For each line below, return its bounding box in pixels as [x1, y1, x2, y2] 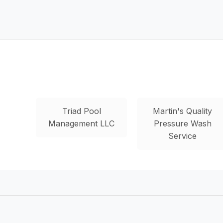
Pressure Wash [153, 118, 212, 128]
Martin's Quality [153, 106, 213, 116]
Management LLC [48, 118, 115, 128]
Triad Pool [62, 106, 101, 116]
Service [168, 130, 197, 141]
